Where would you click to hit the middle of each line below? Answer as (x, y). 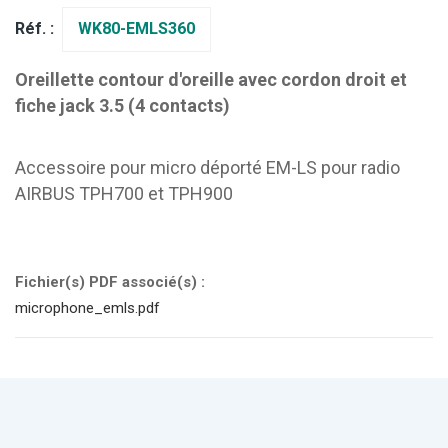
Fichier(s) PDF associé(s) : (110, 281)
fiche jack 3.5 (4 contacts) (122, 105)
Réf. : (34, 29)
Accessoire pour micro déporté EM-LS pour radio (207, 167)
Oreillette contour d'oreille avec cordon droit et (211, 79)
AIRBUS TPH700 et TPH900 (124, 193)
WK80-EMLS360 (136, 29)
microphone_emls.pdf (87, 307)
